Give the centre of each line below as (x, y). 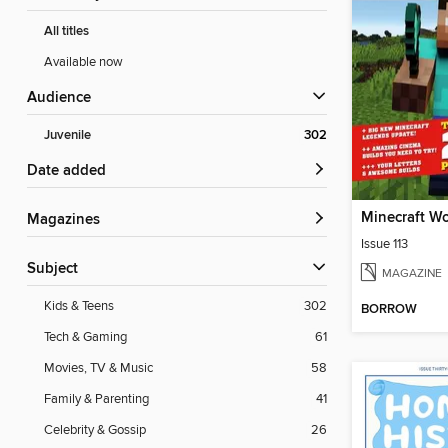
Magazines (70, 220)
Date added (72, 171)
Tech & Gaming (85, 337)
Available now (83, 62)
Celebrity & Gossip (95, 430)
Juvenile (67, 136)
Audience (64, 98)
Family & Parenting (96, 399)
